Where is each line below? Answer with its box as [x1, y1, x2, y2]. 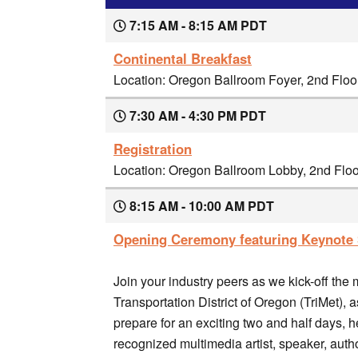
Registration [113, 138, 192, 158]
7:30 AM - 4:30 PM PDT [126, 105, 266, 125]
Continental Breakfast [113, 48, 252, 68]
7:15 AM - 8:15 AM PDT [126, 15, 267, 34]
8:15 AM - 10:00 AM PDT [126, 196, 274, 215]
